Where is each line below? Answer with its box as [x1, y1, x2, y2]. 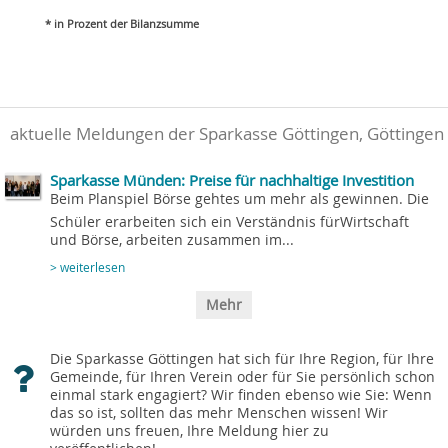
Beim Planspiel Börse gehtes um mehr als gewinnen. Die [50, 190, 429, 209]
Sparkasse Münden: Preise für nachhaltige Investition [50, 170, 414, 191]
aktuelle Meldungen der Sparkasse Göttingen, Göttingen [10, 123, 444, 146]
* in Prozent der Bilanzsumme [45, 17, 199, 32]
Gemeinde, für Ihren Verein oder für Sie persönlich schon [50, 368, 435, 387]
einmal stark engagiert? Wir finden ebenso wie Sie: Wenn [50, 386, 432, 405]
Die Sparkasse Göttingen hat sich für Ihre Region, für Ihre [50, 350, 434, 369]
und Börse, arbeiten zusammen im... [50, 231, 294, 250]
